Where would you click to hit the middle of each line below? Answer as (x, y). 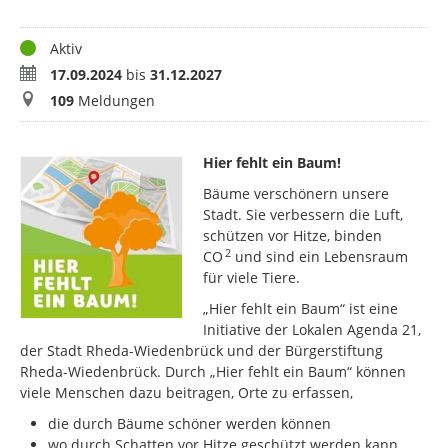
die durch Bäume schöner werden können (189, 424)
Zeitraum (49, 74)
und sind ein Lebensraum (320, 257)
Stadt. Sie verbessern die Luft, (303, 215)
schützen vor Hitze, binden (293, 236)
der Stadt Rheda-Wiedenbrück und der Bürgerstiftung (201, 351)
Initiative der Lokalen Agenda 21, (312, 330)
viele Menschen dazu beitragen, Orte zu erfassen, (186, 393)
